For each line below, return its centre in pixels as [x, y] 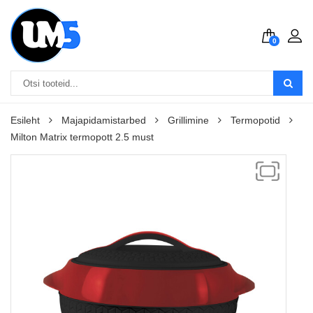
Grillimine [188, 120]
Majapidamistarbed [104, 120]
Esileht [25, 120]
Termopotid [255, 120]
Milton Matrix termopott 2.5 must [82, 137]
